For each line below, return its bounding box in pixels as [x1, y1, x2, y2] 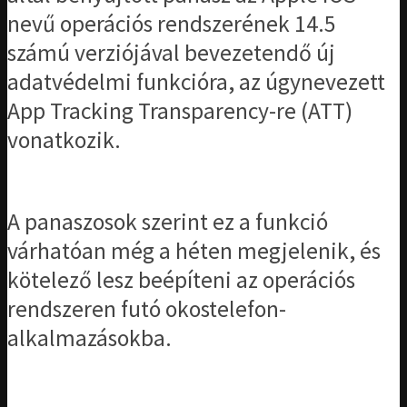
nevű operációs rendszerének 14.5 [7, 8, 336, 38]
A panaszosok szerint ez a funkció [7, 206, 328, 236]
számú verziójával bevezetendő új [7, 37, 335, 67]
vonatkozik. [7, 124, 121, 154]
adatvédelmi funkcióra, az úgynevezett [7, 66, 385, 96]
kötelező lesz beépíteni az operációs [7, 264, 355, 294]
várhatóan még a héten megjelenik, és [7, 235, 381, 265]
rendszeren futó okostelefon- [7, 293, 286, 323]
